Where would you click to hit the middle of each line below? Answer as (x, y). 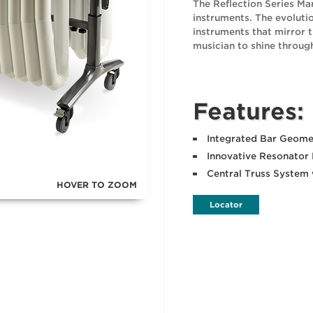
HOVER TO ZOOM (97, 185)
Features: (248, 111)
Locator (226, 205)
